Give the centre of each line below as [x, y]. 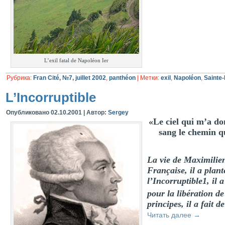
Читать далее [170, 215]
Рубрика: [19, 78]
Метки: [150, 78]
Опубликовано [28, 113]
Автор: [96, 113]
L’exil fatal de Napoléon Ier [76, 60]
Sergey [118, 113]
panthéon [122, 78]
